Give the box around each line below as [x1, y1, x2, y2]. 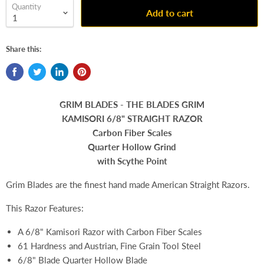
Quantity [12, 2, 41, 12]
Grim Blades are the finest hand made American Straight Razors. [6, 179, 250, 190]
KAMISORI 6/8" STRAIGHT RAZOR [61, 113, 203, 124]
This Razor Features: [6, 203, 84, 214]
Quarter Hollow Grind [88, 141, 176, 153]
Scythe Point [117, 156, 167, 167]
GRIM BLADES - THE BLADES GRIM [60, 99, 204, 110]
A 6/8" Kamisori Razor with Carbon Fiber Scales [18, 226, 202, 237]
